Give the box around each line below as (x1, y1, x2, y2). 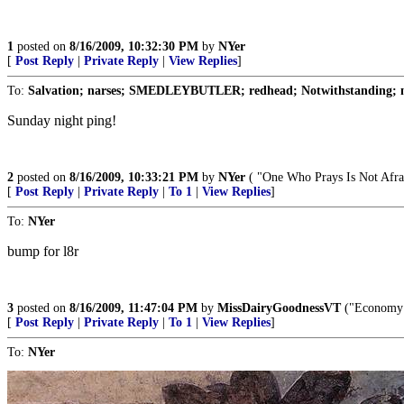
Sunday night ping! (7, 113, 116, 129)
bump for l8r (7, 243, 78, 260)
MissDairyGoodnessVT (217, 301, 341, 316)
